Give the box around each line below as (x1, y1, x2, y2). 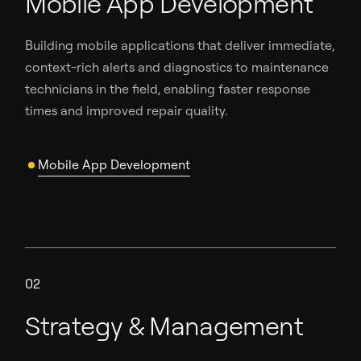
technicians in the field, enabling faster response (25, 80, 311, 97)
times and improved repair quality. (25, 102, 228, 118)
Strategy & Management (25, 309, 303, 342)
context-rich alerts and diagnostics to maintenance (25, 58, 330, 75)
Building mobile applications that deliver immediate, (25, 36, 335, 53)
